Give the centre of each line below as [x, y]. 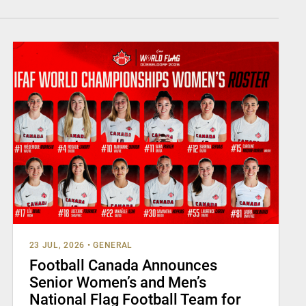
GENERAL [113, 245]
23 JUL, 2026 [57, 245]
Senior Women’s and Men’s [117, 282]
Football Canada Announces [123, 265]
